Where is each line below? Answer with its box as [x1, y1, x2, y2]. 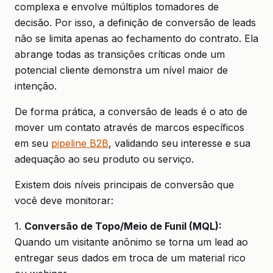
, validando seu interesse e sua [108, 137, 250, 149]
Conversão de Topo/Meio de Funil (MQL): [24, 220, 222, 232]
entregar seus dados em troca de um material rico [15, 252, 246, 264]
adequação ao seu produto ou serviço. [15, 153, 194, 165]
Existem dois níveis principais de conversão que [15, 179, 234, 191]
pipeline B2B [51, 137, 108, 149]
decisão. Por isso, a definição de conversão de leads [15, 16, 256, 29]
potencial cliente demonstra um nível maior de [15, 64, 228, 76]
